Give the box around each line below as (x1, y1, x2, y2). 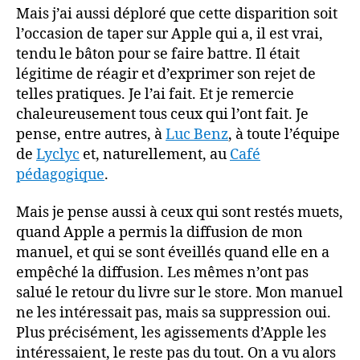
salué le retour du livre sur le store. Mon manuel (16, 284, 343, 302)
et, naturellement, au (80, 145, 230, 164)
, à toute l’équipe (228, 125, 340, 144)
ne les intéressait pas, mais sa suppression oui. (16, 304, 331, 322)
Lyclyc (36, 145, 80, 164)
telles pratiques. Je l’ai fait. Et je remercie (16, 84, 294, 104)
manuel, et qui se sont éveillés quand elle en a (16, 243, 329, 262)
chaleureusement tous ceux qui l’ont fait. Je (16, 104, 309, 124)
